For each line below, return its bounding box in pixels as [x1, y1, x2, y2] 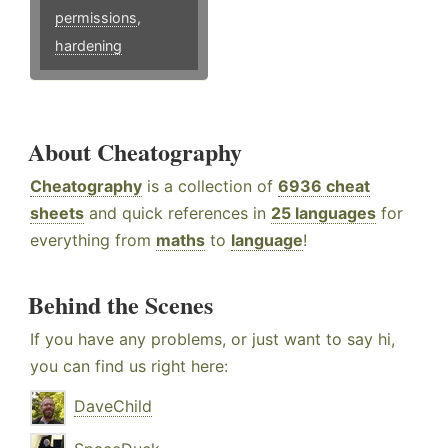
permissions [55, 9, 137, 27]
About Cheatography [28, 134, 242, 170]
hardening [55, 37, 122, 55]
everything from [30, 230, 156, 251]
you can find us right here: [30, 356, 228, 377]
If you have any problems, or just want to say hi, [30, 329, 395, 350]
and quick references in [84, 203, 271, 224]
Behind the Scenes [28, 287, 213, 323]
